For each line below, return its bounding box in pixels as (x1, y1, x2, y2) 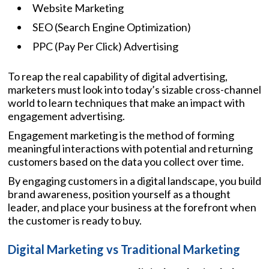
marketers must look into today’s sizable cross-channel (8, 82, 261, 96)
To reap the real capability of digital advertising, (8, 69, 228, 83)
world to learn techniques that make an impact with (8, 95, 245, 109)
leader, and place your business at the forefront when (8, 200, 256, 214)
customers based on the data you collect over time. (8, 154, 244, 168)
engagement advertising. (8, 109, 125, 122)
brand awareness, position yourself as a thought (8, 187, 231, 201)
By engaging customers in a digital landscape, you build (8, 174, 261, 187)
